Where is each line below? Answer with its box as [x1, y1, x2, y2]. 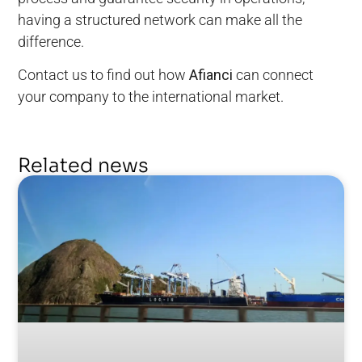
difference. [18, 33, 85, 51]
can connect [236, 66, 314, 84]
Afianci [189, 66, 237, 84]
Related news [18, 153, 149, 178]
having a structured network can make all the [18, 11, 303, 29]
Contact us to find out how [18, 66, 190, 84]
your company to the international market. [18, 88, 284, 106]
